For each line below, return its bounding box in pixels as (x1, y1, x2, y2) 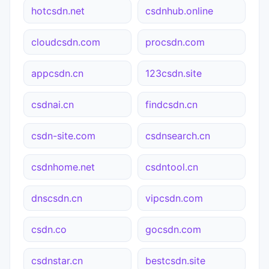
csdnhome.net (31, 160, 95, 173)
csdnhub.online (145, 4, 213, 17)
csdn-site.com (31, 129, 95, 142)
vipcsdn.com (145, 192, 203, 204)
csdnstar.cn (31, 254, 83, 267)
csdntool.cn (145, 160, 198, 173)
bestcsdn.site (145, 254, 205, 267)
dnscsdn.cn (31, 192, 82, 204)
